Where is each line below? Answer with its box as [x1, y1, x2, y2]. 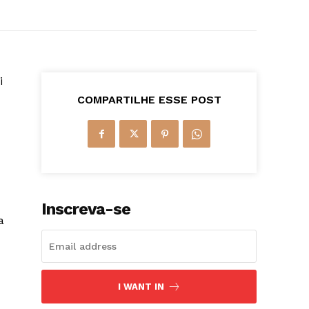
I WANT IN [117, 281, 164, 292]
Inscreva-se [41, 199, 131, 219]
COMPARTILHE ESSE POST [77, 93, 221, 107]
